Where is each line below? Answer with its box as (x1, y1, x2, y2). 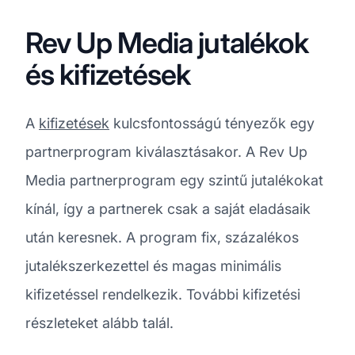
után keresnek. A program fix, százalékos (25, 228, 299, 246)
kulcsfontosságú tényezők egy (109, 114, 315, 132)
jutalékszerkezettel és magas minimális (25, 257, 281, 274)
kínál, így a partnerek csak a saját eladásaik (25, 200, 311, 217)
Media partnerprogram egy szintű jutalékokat (25, 171, 323, 189)
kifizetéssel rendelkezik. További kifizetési (25, 285, 300, 303)
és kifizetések (25, 56, 191, 92)
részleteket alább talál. (25, 314, 174, 331)
